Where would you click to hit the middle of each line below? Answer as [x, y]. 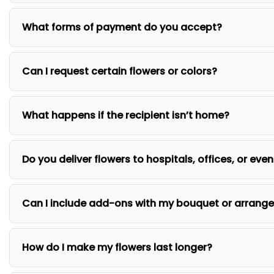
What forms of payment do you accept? [122, 27]
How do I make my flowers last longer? [117, 247]
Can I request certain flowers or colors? [120, 71]
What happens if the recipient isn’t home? [126, 115]
